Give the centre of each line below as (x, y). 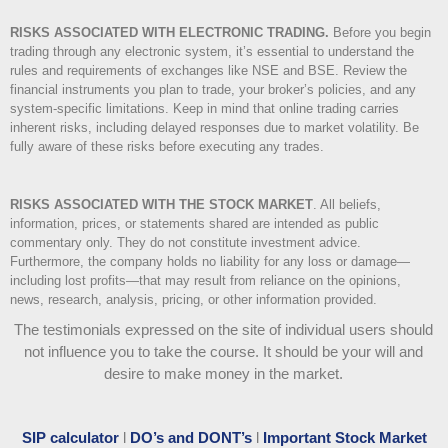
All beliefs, (349, 204)
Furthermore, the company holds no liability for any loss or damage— (210, 261)
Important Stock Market (344, 437)
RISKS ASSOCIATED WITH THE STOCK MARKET (161, 204)
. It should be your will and (338, 351)
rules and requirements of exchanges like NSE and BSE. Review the (208, 70)
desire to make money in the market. (223, 373)
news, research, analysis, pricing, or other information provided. (193, 299)
